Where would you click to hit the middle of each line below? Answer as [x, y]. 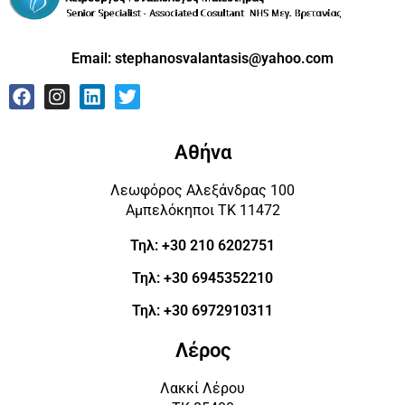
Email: [93, 58]
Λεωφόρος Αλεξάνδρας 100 [202, 190]
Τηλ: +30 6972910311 [202, 310]
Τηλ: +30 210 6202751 [202, 245]
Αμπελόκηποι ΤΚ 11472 [202, 210]
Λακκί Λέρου [202, 388]
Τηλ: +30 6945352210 [202, 278]
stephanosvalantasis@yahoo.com [224, 58]
